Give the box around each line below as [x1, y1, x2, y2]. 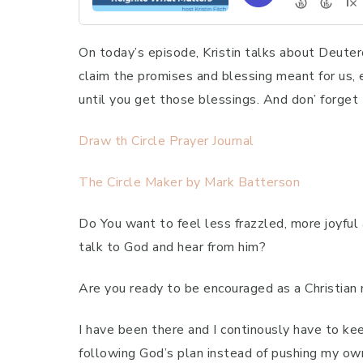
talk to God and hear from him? [79, 238, 266, 256]
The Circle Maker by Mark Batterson [79, 173, 300, 191]
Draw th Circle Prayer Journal [79, 132, 254, 150]
